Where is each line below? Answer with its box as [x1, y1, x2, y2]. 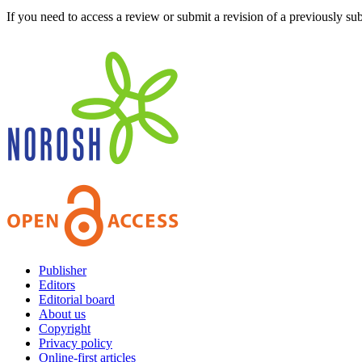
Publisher [39, 263, 86, 277]
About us [39, 306, 86, 321]
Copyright [39, 321, 90, 335]
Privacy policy [39, 335, 112, 350]
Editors [39, 277, 75, 292]
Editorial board [39, 292, 115, 306]
